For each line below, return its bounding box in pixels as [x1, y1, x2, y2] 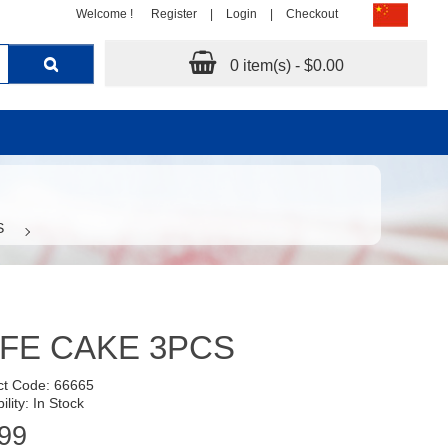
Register [151, 7, 197, 22]
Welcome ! [76, 7, 133, 22]
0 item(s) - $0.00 [229, 57, 344, 74]
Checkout [286, 7, 338, 22]
